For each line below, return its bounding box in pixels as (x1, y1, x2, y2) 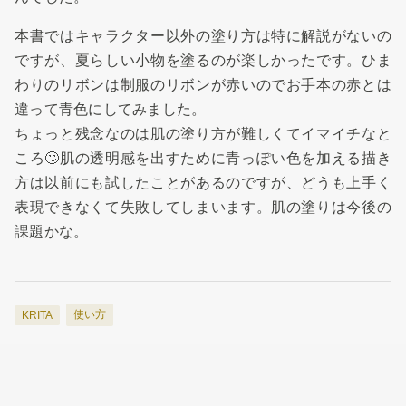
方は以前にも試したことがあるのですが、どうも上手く (14, 175, 391, 191)
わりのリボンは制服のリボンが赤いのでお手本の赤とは (14, 77, 391, 93)
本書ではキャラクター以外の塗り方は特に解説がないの (14, 28, 391, 44)
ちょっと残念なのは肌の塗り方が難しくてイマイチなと (14, 126, 391, 142)
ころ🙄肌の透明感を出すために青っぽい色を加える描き (14, 150, 391, 167)
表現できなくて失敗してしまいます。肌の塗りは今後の (14, 199, 391, 216)
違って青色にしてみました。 (14, 101, 207, 118)
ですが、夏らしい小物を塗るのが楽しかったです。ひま (14, 53, 391, 69)
